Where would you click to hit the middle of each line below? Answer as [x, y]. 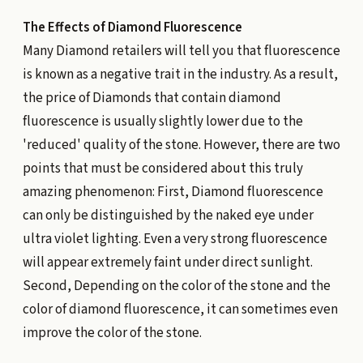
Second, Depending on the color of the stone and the [176, 286]
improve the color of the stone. [112, 333]
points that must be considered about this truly [162, 168]
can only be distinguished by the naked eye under [168, 215]
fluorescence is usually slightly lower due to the [162, 121]
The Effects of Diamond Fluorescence [132, 27]
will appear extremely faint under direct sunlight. [167, 262]
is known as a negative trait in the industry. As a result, [180, 74]
